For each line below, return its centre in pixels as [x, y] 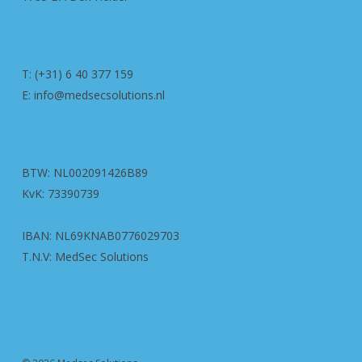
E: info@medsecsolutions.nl [93, 95]
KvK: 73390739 [60, 194]
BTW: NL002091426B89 [84, 173]
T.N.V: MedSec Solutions [85, 257]
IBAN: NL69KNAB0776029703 [100, 236]
